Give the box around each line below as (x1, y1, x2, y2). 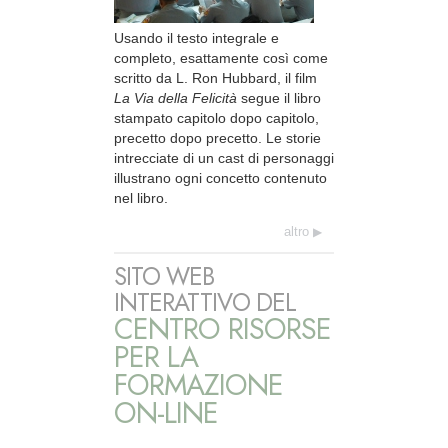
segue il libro (237, 89, 321, 106)
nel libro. (114, 189, 168, 206)
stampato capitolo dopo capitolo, (114, 109, 319, 126)
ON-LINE (114, 391, 218, 434)
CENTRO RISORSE (114, 307, 331, 350)
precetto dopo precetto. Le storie (114, 129, 321, 146)
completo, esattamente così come (114, 49, 328, 66)
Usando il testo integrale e (114, 29, 279, 46)
